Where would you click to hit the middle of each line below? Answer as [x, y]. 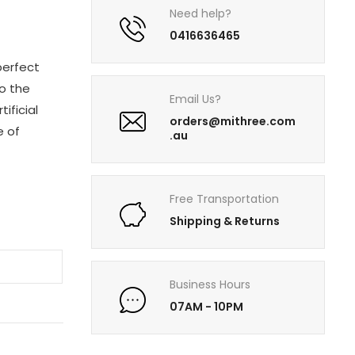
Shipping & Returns [225, 221]
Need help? [201, 14]
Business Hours [210, 285]
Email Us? [196, 99]
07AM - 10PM [207, 307]
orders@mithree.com [233, 122]
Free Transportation [225, 199]
